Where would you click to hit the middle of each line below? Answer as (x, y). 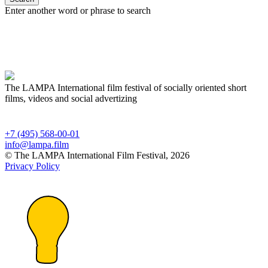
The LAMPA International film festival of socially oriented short (126, 88)
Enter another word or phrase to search (78, 11)
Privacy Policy (32, 166)
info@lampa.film (37, 145)
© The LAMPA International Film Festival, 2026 (97, 156)
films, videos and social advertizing (71, 99)
